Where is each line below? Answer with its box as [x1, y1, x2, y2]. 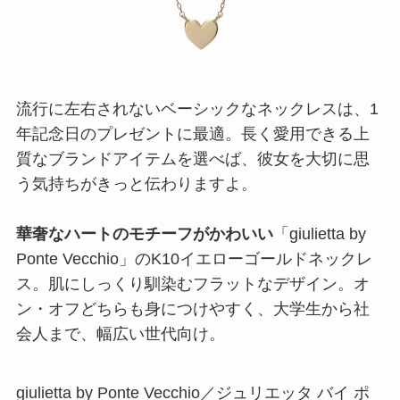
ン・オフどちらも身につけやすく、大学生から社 [15, 300, 370, 319]
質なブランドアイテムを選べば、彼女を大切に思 [15, 150, 370, 169]
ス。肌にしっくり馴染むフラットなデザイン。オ [15, 275, 370, 294]
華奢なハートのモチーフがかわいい [15, 225, 273, 244]
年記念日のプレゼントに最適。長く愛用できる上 [15, 125, 370, 144]
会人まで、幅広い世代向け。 [15, 325, 225, 344]
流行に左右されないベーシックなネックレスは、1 [15, 100, 379, 119]
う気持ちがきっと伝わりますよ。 [15, 175, 257, 194]
